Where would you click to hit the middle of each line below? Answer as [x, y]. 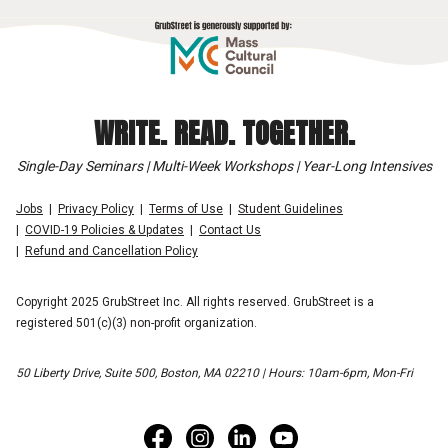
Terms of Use [186, 208]
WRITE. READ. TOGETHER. [224, 132]
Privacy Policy [96, 208]
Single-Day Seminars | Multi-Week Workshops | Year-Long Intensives [224, 165]
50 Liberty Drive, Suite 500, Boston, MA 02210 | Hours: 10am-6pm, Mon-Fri [214, 372]
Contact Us [230, 229]
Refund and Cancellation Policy [111, 250]
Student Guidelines [290, 208]
